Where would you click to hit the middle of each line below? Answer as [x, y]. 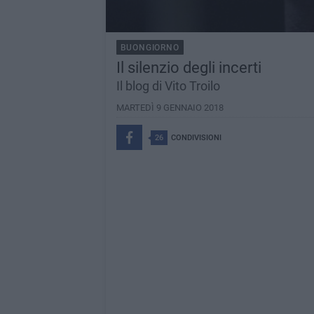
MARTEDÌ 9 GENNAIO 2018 [170, 107]
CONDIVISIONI [196, 137]
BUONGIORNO [150, 47]
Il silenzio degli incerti [189, 67]
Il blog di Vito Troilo [168, 86]
